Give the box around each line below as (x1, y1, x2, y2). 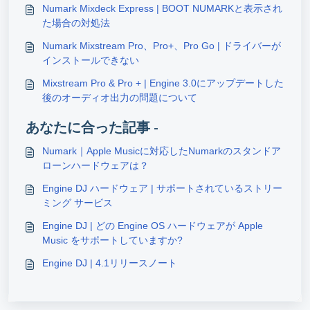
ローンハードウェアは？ (42, 159, 149, 171)
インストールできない (42, 54, 139, 66)
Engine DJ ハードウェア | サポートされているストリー (42, 182, 282, 194)
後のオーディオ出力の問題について (42, 91, 197, 103)
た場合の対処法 (42, 17, 110, 28)
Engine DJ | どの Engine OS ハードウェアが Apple (42, 219, 263, 231)
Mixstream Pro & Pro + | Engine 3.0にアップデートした (42, 77, 284, 89)
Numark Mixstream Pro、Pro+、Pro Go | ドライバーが (42, 39, 281, 51)
